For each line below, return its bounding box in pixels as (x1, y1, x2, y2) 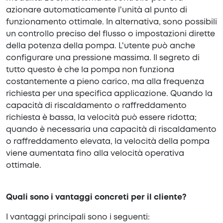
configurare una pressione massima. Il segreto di (6, 54, 200, 62)
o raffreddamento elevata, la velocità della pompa (6, 138, 210, 146)
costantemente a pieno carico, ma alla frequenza (6, 78, 204, 86)
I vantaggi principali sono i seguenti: (6, 214, 152, 222)
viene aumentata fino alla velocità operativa (6, 150, 184, 158)
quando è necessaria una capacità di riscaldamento (6, 126, 217, 134)
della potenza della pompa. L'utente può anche (6, 42, 195, 50)
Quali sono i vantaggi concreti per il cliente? (6, 194, 187, 202)
